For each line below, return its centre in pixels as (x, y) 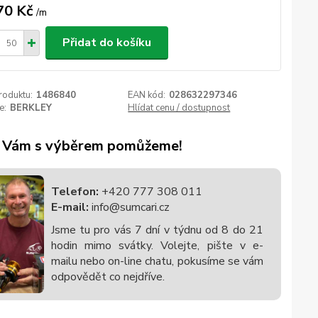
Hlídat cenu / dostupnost (179, 108)
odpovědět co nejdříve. (108, 277)
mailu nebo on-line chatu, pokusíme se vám (157, 261)
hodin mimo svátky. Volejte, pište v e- (157, 246)
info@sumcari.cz (129, 207)
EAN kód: (147, 95)
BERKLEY (31, 108)
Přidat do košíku (106, 43)
